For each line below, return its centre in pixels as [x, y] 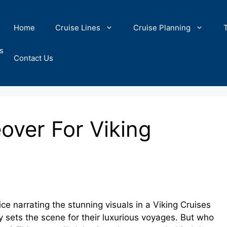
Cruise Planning [162, 28]
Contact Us [33, 58]
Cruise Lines [78, 28]
